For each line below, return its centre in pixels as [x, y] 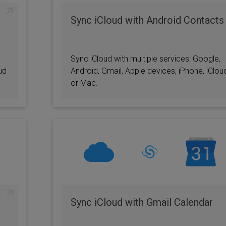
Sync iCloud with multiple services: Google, [145, 59]
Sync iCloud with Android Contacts [147, 20]
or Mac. [84, 83]
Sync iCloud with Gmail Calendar [142, 202]
